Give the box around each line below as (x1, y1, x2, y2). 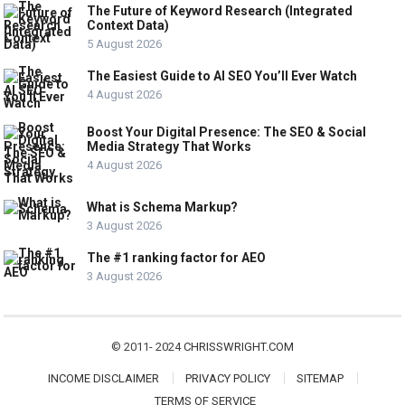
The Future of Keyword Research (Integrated (87, 3, 353, 18)
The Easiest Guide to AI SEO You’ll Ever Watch (87, 68, 358, 83)
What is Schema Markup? (87, 199, 239, 214)
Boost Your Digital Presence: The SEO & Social (87, 124, 367, 139)
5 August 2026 (87, 36, 163, 51)
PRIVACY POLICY (184, 371, 270, 385)
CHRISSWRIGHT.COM (184, 339, 294, 353)
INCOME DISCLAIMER (47, 371, 159, 385)
